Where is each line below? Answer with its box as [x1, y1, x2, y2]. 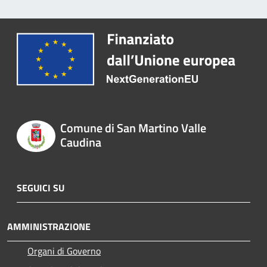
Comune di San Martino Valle [60, 119, 206, 138]
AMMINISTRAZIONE [7, 219, 91, 234]
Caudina [60, 133, 101, 152]
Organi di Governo [27, 243, 101, 258]
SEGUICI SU [17, 180, 64, 195]
